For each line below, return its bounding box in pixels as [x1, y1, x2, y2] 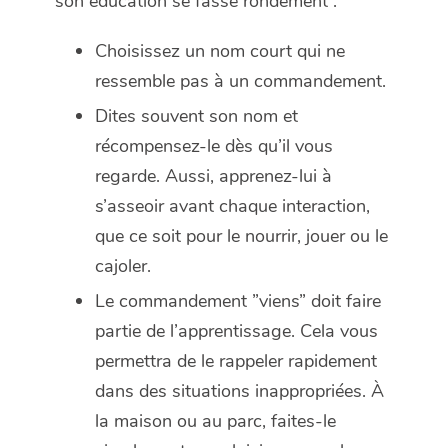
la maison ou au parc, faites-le [95, 408, 336, 433]
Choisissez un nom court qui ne [95, 38, 345, 63]
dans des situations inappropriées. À [95, 378, 384, 403]
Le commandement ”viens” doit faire [95, 288, 381, 313]
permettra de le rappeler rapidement [95, 348, 377, 373]
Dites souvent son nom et [95, 103, 298, 128]
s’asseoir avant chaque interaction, [95, 193, 370, 218]
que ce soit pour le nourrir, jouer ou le [95, 223, 388, 248]
